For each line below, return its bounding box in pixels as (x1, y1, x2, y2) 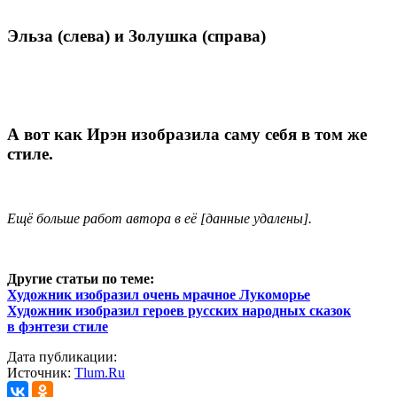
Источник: (7, 364, 74, 380)
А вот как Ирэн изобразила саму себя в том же (7, 125, 367, 144)
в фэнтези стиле (7, 318, 108, 334)
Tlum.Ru (74, 364, 125, 380)
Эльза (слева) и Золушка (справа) (7, 26, 266, 45)
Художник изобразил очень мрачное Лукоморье (7, 286, 310, 302)
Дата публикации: (7, 348, 117, 364)
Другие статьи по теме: (7, 270, 154, 286)
